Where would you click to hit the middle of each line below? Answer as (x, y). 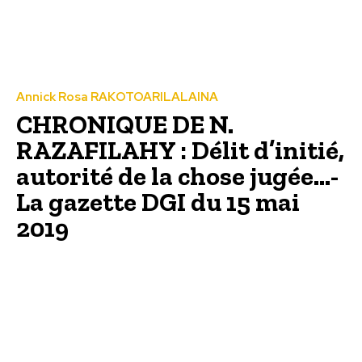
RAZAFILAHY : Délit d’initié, (180, 150)
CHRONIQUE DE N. (125, 124)
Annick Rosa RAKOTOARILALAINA (117, 97)
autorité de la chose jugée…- (177, 176)
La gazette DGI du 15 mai (158, 202)
